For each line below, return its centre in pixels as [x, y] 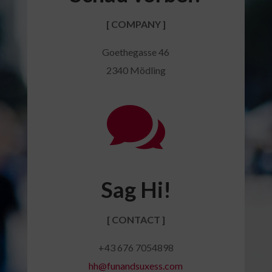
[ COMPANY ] [136, 24]
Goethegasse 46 [136, 52]
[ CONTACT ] [136, 220]
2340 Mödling [136, 70]
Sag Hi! [136, 190]
